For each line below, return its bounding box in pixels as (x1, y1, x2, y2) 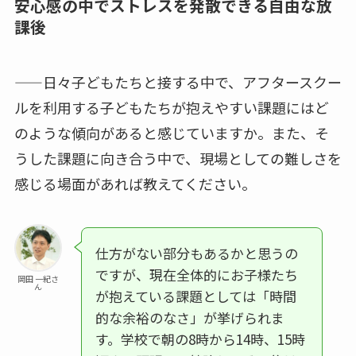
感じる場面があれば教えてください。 (14, 172, 256, 194)
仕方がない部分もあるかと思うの (95, 242, 298, 263)
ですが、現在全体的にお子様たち (95, 264, 298, 284)
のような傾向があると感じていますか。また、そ (14, 122, 329, 143)
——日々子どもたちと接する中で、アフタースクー (14, 71, 342, 92)
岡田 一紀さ (17, 273, 59, 285)
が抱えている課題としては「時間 (95, 285, 296, 306)
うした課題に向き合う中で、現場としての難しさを (14, 147, 342, 168)
